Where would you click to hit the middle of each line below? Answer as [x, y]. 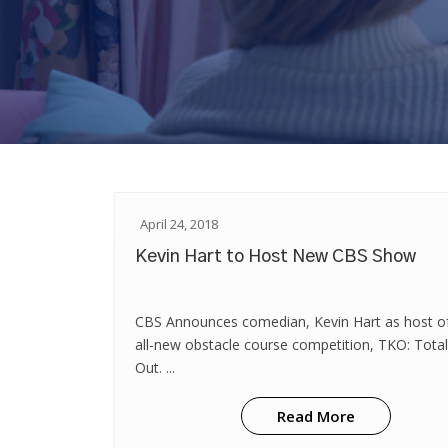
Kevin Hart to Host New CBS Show [275, 257]
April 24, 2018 [179, 224]
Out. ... [155, 367]
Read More [315, 416]
